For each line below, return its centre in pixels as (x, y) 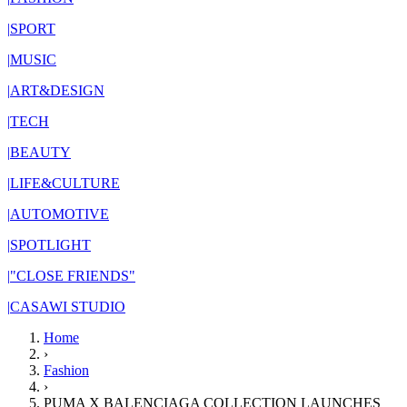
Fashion (66, 370)
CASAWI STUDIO (68, 307)
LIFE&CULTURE (65, 183)
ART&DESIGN (57, 90)
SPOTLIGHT (50, 245)
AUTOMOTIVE (60, 214)
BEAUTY (40, 152)
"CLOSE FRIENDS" (73, 276)
